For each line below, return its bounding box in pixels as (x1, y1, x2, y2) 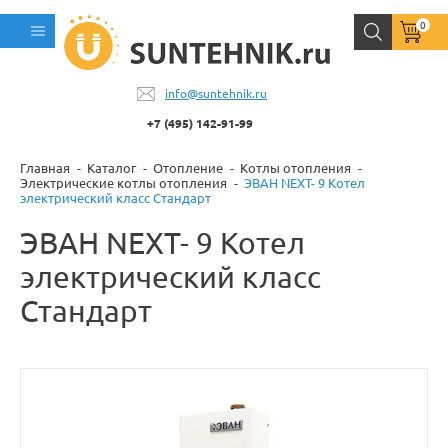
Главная (20, 160, 70, 176)
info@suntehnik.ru (165, 86, 267, 102)
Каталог (87, 160, 136, 176)
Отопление (153, 160, 223, 176)
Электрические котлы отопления (20, 175, 227, 191)
